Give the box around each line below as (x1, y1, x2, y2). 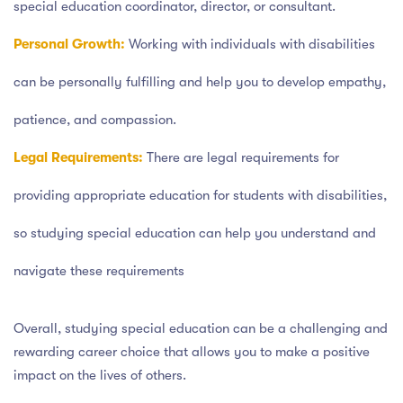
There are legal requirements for (143, 149, 339, 166)
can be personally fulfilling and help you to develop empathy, (13, 74, 386, 90)
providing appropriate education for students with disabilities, (13, 187, 387, 203)
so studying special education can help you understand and (13, 225, 376, 241)
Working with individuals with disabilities (125, 36, 375, 52)
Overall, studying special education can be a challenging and (13, 320, 388, 336)
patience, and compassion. (13, 112, 176, 128)
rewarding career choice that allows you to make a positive (13, 344, 370, 360)
